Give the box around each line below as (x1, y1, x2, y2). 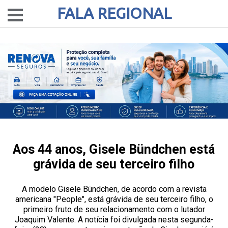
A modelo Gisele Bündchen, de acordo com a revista (21, 184, 207, 194)
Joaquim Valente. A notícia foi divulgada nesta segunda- (14, 215, 214, 224)
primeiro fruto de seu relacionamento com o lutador (23, 205, 205, 214)
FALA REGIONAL (56, 5, 172, 22)
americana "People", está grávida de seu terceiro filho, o (15, 194, 213, 204)
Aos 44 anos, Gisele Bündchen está (13, 142, 215, 157)
